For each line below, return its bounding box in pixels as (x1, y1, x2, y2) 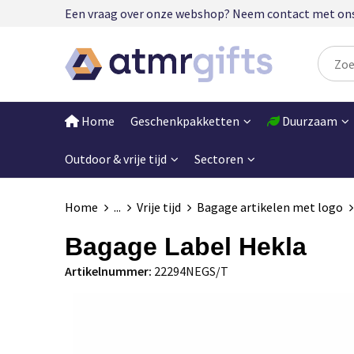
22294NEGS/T (153, 262, 228, 279)
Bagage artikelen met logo (196, 198, 343, 215)
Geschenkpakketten (130, 112, 239, 129)
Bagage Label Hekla (64, 232, 307, 261)
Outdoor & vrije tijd (64, 150, 167, 167)
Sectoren (194, 150, 243, 167)
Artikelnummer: (64, 262, 152, 279)
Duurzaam (279, 112, 337, 129)
